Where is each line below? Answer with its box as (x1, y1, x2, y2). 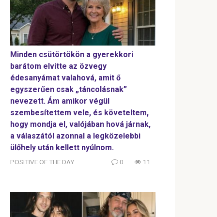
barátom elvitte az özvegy (10, 62, 107, 71)
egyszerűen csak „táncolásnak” (10, 85, 127, 94)
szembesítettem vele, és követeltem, (10, 108, 149, 118)
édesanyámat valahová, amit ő (10, 73, 121, 83)
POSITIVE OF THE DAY (10, 158, 74, 166)
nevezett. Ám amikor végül (10, 96, 109, 106)
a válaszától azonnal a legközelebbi (10, 131, 140, 141)
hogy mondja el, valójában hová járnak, (10, 120, 151, 129)
